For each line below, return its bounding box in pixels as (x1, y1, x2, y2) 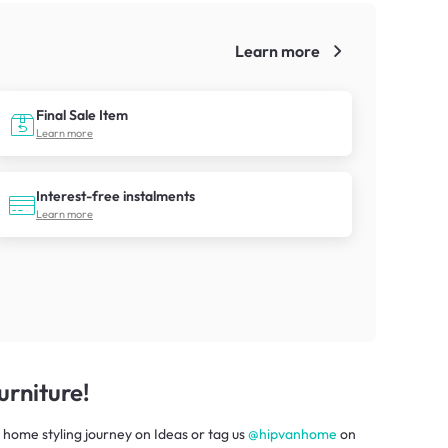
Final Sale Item (36, 105, 128, 124)
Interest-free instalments (36, 186, 195, 205)
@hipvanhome (248, 424, 337, 443)
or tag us (188, 424, 245, 443)
